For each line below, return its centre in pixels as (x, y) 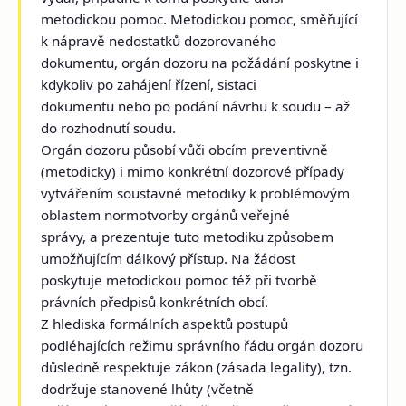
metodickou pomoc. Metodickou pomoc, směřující (200, 19)
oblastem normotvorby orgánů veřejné (166, 215)
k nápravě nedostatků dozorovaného (159, 41)
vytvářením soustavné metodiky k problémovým (196, 193)
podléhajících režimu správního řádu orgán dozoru (203, 346)
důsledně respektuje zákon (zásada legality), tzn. (197, 367)
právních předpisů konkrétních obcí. (155, 302)
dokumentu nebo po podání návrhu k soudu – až (196, 106)
